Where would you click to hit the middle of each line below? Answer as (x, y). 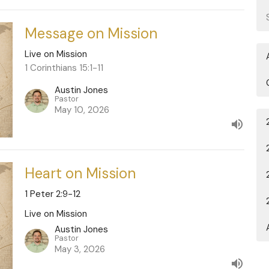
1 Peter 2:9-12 (52, 194)
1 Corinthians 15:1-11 (64, 68)
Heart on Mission (80, 173)
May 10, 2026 (82, 110)
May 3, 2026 (80, 249)
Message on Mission (91, 34)
